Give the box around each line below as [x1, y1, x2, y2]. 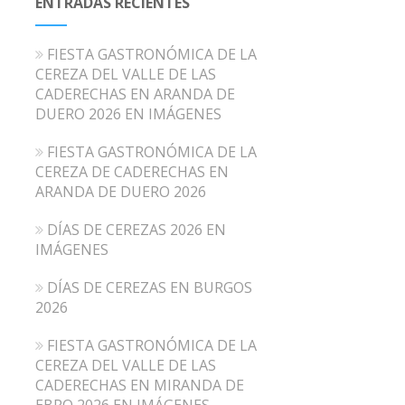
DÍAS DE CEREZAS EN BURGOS [46, 277, 252, 297]
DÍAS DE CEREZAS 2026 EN [46, 219, 226, 240]
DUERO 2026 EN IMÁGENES [34, 103, 221, 124]
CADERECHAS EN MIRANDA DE [34, 374, 244, 395]
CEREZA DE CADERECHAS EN [34, 161, 229, 182]
